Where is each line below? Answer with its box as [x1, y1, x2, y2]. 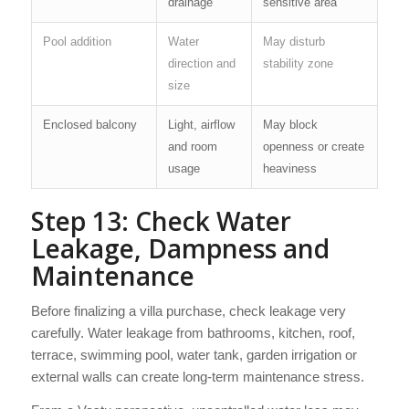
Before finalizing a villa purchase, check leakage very [30, 303, 346, 320]
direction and [167, 56, 236, 70]
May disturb [262, 34, 325, 48]
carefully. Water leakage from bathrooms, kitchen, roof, [30, 325, 355, 341]
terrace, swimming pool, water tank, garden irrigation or [30, 347, 357, 363]
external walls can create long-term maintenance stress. [30, 369, 364, 385]
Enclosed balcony [42, 117, 137, 131]
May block [262, 117, 318, 131]
